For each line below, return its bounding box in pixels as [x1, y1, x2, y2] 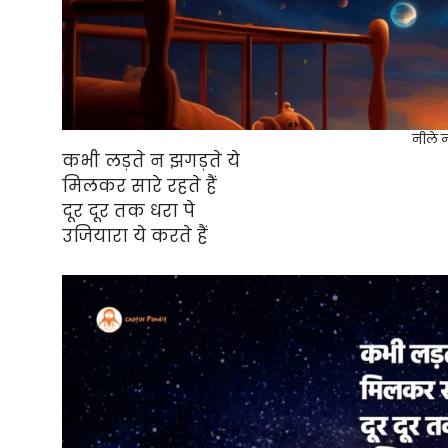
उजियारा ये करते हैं [62, 224, 208, 249]
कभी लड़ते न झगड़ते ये [62, 149, 240, 174]
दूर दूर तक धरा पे [62, 199, 195, 224]
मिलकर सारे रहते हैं [62, 174, 217, 199]
